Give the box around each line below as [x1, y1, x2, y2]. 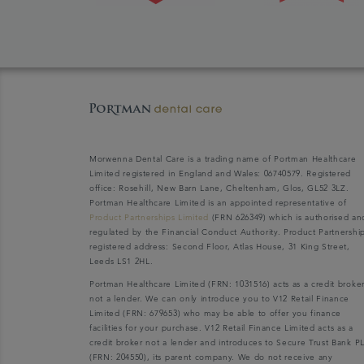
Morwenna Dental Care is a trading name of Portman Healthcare [89, 154, 357, 163]
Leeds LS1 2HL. [89, 257, 154, 266]
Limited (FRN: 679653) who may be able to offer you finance [89, 309, 342, 318]
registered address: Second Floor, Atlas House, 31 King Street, [89, 242, 350, 251]
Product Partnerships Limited [89, 213, 209, 222]
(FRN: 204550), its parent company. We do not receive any [89, 353, 333, 362]
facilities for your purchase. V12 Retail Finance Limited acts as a [89, 323, 353, 332]
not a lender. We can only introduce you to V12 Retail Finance [89, 294, 350, 303]
